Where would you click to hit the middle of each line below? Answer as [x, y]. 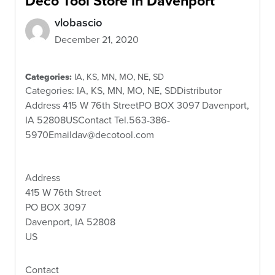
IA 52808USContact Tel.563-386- [98, 120]
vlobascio [79, 22]
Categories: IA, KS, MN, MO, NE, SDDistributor [123, 90]
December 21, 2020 [97, 39]
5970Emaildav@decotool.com [90, 134]
